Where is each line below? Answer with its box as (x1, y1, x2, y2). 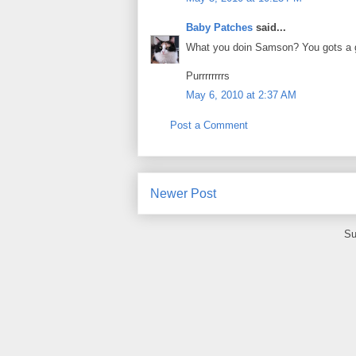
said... (253, 21, 286, 34)
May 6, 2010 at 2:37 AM (186, 89, 296, 102)
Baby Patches (186, 21, 253, 34)
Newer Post (150, 187, 216, 201)
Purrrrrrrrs (186, 69, 230, 82)
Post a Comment (170, 118, 248, 131)
